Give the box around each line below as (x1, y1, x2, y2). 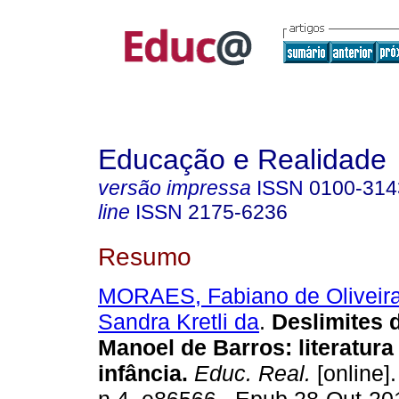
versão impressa (98, 176, 251, 199)
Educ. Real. (188, 361, 311, 387)
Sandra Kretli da (98, 309, 259, 335)
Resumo (98, 241, 191, 271)
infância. (98, 361, 188, 387)
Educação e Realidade (98, 143, 387, 175)
